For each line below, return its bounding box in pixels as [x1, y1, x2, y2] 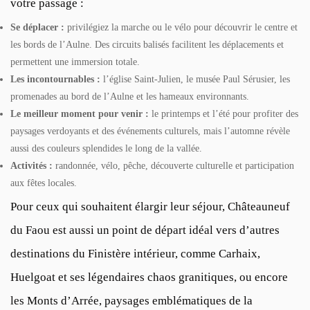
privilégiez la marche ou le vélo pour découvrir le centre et [64, 21, 298, 33]
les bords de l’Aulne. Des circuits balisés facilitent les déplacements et [10, 39, 284, 50]
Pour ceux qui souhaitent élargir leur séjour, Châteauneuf [10, 199, 290, 213]
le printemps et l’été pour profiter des [149, 108, 298, 119]
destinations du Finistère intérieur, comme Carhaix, [10, 246, 260, 260]
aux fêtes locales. [10, 177, 77, 188]
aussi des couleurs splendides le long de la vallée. [10, 143, 202, 154]
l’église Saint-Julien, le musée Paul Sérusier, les [100, 73, 290, 84]
